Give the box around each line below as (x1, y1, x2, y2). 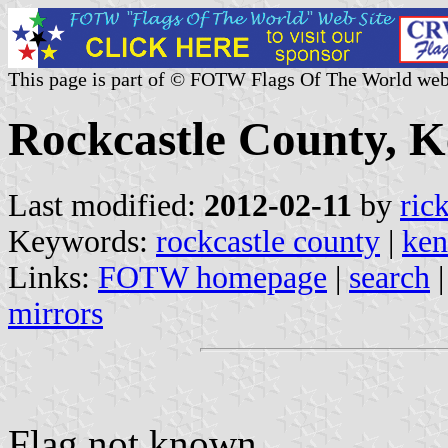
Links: (8, 259, 98, 295)
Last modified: (8, 187, 204, 223)
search (349, 259, 430, 295)
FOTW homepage (98, 259, 327, 295)
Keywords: (8, 223, 156, 259)
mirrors (8, 295, 103, 331)
